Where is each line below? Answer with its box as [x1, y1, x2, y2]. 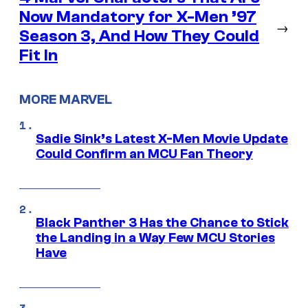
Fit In [19, 45, 58, 65]
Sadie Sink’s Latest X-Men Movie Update [36, 131, 288, 147]
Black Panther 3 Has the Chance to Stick [36, 215, 289, 231]
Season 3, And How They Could [19, 26, 259, 45]
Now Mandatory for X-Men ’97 [19, 7, 256, 26]
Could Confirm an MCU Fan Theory [36, 146, 253, 162]
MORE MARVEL [19, 92, 112, 108]
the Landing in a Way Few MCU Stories [36, 230, 275, 246]
